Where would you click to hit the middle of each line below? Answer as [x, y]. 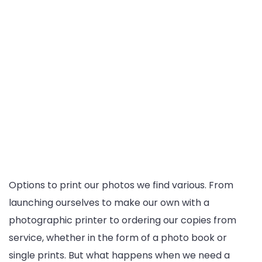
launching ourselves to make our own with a [109, 203]
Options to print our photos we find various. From [121, 185]
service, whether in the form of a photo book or [118, 238]
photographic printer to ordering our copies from [123, 220]
